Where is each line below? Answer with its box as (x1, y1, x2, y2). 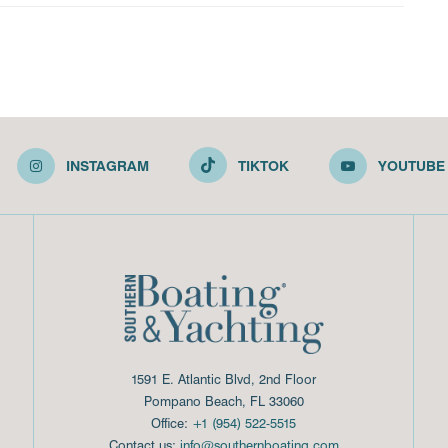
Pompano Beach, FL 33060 (143, 392, 304, 410)
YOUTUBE (377, 156, 445, 175)
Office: (151, 414, 192, 432)
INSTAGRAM (65, 156, 149, 175)
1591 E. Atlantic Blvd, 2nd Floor (131, 370, 316, 388)
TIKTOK (237, 156, 289, 175)
